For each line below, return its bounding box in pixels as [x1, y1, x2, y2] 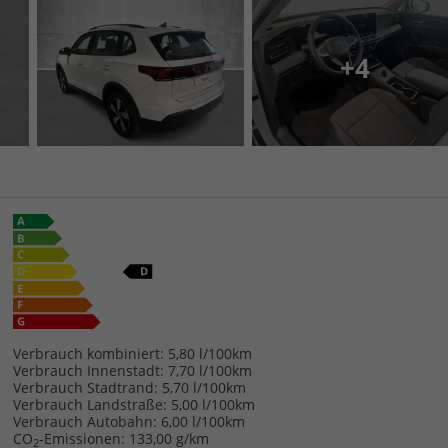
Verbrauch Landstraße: [12, 395, 167, 415]
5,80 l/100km [167, 344, 252, 364]
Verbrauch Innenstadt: [12, 361, 164, 381]
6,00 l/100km [160, 412, 245, 432]
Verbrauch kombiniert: [12, 344, 164, 364]
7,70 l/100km [167, 361, 252, 381]
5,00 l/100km [170, 395, 255, 415]
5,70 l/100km [161, 378, 246, 398]
